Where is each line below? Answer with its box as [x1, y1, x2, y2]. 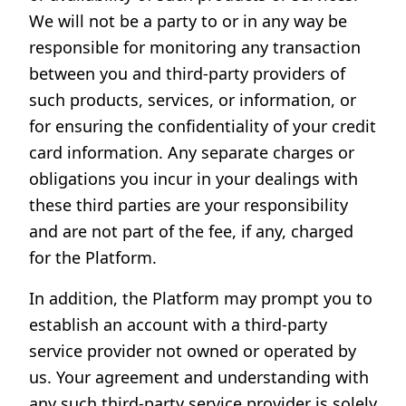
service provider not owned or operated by [29, 340, 356, 362]
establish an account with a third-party [29, 314, 327, 335]
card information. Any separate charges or [29, 141, 354, 163]
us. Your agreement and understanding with [29, 366, 369, 388]
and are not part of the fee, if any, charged [29, 220, 353, 242]
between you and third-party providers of [29, 63, 345, 84]
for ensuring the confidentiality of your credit [29, 115, 376, 137]
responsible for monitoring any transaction [29, 36, 361, 58]
